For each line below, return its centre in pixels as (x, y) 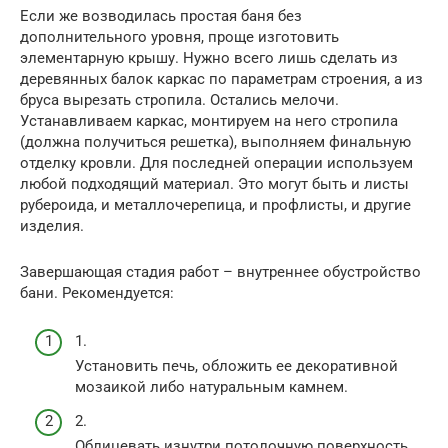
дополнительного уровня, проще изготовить (179, 36)
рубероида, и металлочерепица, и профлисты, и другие (215, 204)
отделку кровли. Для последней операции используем (216, 162)
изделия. (52, 225)
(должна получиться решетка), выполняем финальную (215, 141)
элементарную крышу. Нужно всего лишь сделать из (209, 57)
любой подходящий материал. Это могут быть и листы (214, 183)
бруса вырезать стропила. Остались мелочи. (179, 99)
